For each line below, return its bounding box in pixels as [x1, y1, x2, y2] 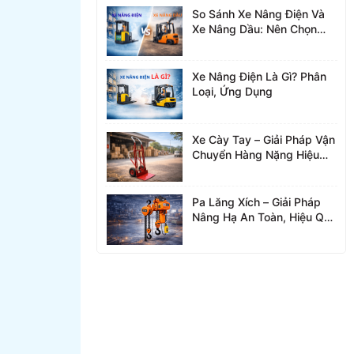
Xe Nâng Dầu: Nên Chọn [192, 21, 317, 36]
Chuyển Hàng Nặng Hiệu [192, 147, 319, 161]
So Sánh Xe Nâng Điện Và [192, 6, 325, 21]
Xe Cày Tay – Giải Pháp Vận [192, 132, 335, 146]
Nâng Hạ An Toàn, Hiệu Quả [192, 210, 337, 224]
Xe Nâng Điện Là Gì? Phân [192, 70, 326, 83]
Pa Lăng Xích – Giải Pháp [192, 195, 321, 209]
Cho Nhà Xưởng [192, 225, 274, 239]
